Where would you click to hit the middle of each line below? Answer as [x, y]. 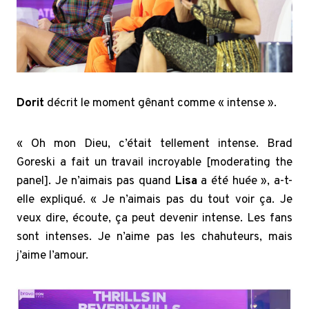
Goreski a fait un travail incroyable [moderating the [154, 163]
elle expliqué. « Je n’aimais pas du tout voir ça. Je [154, 200]
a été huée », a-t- [247, 182]
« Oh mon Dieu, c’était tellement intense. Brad [154, 144]
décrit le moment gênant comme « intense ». [162, 104]
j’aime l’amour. [52, 256]
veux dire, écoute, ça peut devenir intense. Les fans [154, 219]
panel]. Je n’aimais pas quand [96, 182]
